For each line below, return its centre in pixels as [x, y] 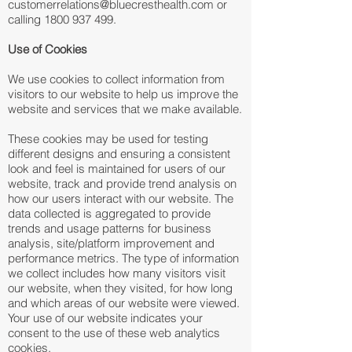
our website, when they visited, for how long [120, 288]
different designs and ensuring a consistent [119, 154]
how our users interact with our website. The [121, 198]
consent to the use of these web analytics [114, 333]
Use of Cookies [48, 49]
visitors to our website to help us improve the [123, 94]
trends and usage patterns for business [110, 228]
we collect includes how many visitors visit [117, 273]
